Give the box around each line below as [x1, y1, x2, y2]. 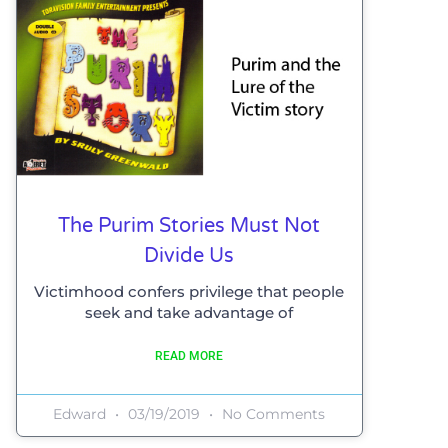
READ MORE [155, 349, 224, 364]
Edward [53, 405, 111, 424]
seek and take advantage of [85, 303, 294, 323]
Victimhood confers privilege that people [34, 282, 345, 302]
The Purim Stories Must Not [58, 214, 321, 239]
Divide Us [144, 244, 235, 269]
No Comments [218, 405, 326, 424]
